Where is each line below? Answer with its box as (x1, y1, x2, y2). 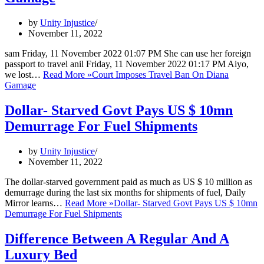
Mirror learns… (5, 197, 65, 208)
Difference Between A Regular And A (5, 230, 229, 246)
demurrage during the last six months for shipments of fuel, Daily (5, 187, 246, 197)
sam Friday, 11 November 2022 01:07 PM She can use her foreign (5, 48, 251, 58)
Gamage (5, 80, 36, 90)
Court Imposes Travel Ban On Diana (92, 69, 229, 80)
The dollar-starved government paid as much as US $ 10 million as (5, 176, 252, 187)
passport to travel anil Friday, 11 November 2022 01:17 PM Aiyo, (5, 58, 249, 69)
